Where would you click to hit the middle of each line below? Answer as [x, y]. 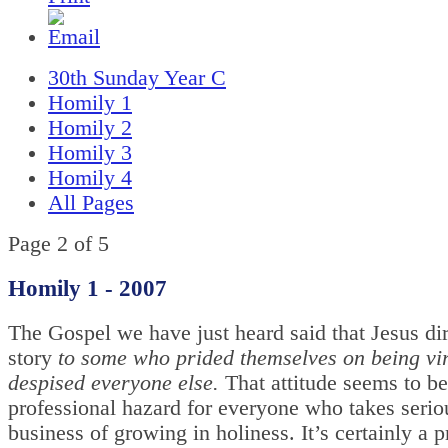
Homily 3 [90, 153]
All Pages [91, 203]
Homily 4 [90, 178]
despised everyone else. [116, 382]
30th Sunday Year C [137, 78]
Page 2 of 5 [58, 244]
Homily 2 [90, 128]
